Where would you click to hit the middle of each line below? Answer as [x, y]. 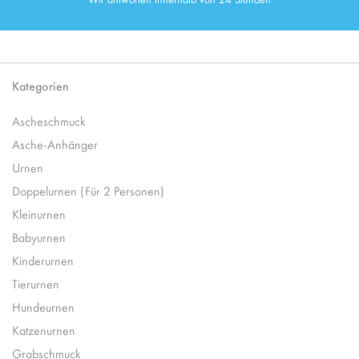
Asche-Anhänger [55, 144]
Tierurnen [36, 284]
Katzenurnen [44, 330]
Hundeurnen [43, 307]
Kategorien [40, 86]
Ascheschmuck [49, 121]
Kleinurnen [39, 214]
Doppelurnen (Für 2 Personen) [88, 191]
